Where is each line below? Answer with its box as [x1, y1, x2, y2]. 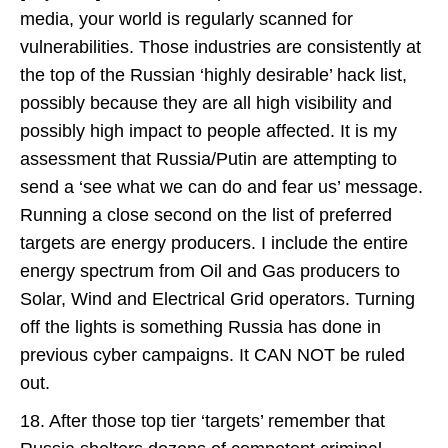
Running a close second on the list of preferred [20, 205, 392, 225]
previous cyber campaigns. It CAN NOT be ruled [20, 345, 405, 365]
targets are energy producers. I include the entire [20, 233, 408, 253]
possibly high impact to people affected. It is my [20, 121, 397, 141]
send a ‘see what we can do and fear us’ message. [20, 177, 423, 197]
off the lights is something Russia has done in [20, 317, 381, 337]
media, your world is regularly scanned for [20, 9, 353, 29]
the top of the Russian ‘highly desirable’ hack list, [20, 65, 407, 85]
